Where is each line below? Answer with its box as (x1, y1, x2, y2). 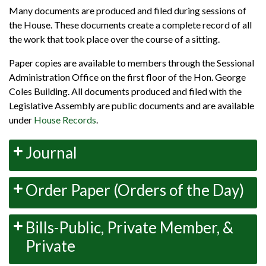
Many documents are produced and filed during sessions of (9, 5, 246, 17)
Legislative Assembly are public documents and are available (9, 100, 254, 112)
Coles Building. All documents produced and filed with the (9, 85, 242, 97)
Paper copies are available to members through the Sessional (9, 57, 254, 69)
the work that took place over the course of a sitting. (9, 33, 220, 45)
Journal (26, 143, 77, 163)
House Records (34, 114, 96, 126)
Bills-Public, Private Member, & (26, 218, 233, 237)
